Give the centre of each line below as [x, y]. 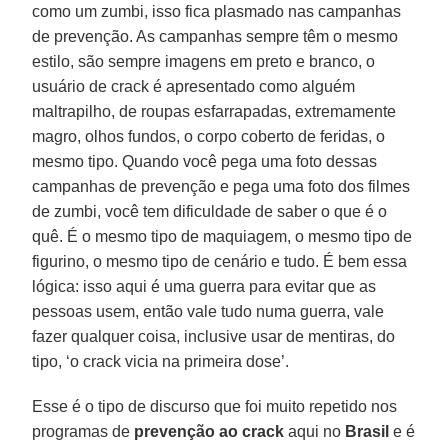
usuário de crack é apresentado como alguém [194, 86]
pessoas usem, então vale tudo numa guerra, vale [208, 311]
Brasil [367, 431]
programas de [81, 431]
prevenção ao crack [207, 431]
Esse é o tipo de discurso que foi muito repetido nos [215, 406]
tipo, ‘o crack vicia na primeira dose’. [161, 361]
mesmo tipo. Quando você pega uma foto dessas [205, 161]
